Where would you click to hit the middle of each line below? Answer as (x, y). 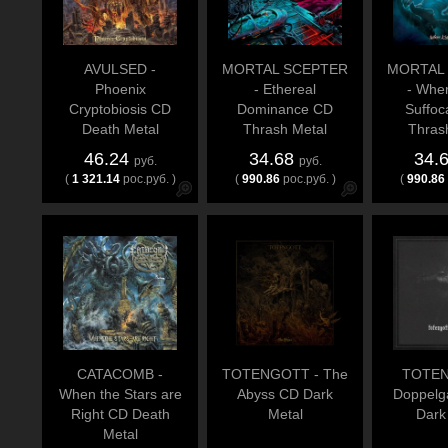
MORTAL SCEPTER (285, 69)
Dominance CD (285, 109)
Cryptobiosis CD (120, 109)
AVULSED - (120, 69)
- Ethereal (285, 89)
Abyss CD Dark (285, 394)
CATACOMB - (120, 374)
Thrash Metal (285, 129)
